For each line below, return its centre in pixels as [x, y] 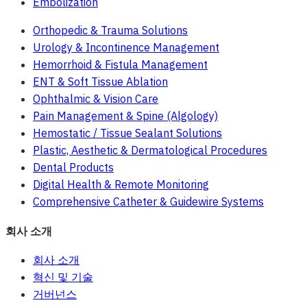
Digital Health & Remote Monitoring [121, 184]
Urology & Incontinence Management [126, 47]
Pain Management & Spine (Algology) [125, 115]
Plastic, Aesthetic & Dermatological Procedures [150, 150]
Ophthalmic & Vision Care [96, 98]
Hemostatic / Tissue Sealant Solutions [127, 133]
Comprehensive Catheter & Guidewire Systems [148, 201]
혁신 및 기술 [63, 277]
